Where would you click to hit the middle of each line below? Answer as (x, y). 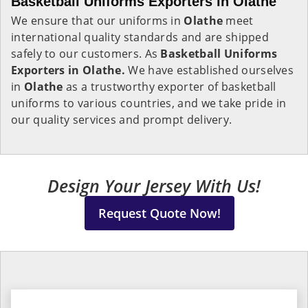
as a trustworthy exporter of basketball (169, 87)
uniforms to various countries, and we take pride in (149, 103)
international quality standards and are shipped (140, 37)
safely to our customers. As (86, 54)
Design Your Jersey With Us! (154, 186)
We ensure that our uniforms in (98, 21)
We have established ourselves (210, 70)
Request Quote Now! (159, 213)
